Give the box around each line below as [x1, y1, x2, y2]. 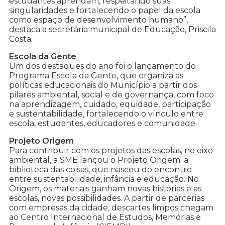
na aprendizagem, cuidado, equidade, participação [9, 99, 211, 109]
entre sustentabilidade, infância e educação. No [9, 174, 199, 184]
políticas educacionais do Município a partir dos [9, 80, 197, 90]
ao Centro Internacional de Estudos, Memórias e [9, 212, 201, 222]
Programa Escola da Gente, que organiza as [9, 70, 183, 80]
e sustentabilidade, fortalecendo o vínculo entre [9, 108, 203, 119]
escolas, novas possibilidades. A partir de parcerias [9, 193, 204, 203]
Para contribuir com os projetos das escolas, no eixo [9, 145, 213, 155]
